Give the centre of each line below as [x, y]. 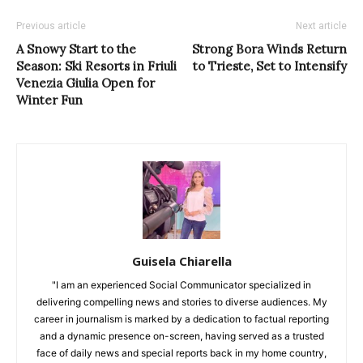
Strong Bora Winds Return [269, 49]
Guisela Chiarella [181, 261]
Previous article [51, 26]
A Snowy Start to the [76, 49]
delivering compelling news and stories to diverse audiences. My [181, 301]
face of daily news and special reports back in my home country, [181, 352]
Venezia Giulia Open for [85, 83]
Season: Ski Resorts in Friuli [96, 66]
